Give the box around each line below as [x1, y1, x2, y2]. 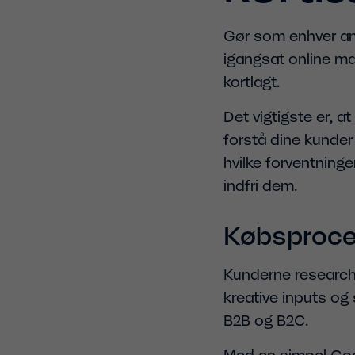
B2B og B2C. [223, 310, 308, 330]
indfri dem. [223, 175, 297, 196]
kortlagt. [223, 71, 280, 92]
